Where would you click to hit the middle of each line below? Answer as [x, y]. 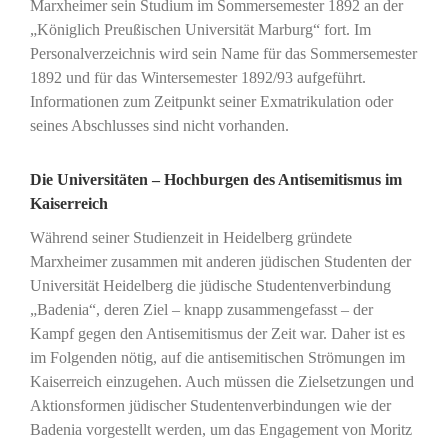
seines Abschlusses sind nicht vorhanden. [159, 126]
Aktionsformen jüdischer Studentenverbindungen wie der [210, 406]
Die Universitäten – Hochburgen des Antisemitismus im [215, 180]
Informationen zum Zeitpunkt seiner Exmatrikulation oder [211, 102]
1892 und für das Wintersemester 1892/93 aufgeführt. [197, 78]
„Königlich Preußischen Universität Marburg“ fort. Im [200, 30]
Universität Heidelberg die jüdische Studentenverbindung [210, 286]
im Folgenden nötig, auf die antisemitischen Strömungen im [217, 358]
